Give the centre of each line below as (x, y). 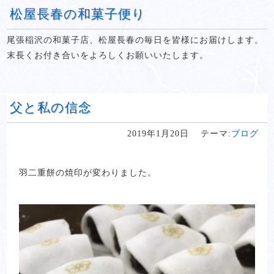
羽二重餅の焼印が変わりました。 (88, 173)
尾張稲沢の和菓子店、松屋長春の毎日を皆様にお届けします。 (135, 40)
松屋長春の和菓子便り (78, 14)
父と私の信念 (51, 108)
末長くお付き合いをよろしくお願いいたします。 (108, 55)
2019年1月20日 (158, 134)
